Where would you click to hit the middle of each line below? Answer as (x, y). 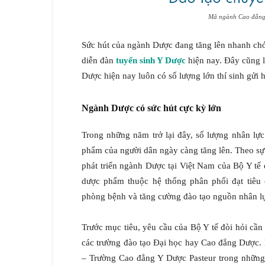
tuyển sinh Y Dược (151, 61)
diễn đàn (99, 61)
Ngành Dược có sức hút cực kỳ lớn (151, 108)
